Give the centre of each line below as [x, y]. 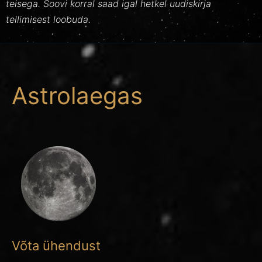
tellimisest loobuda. [48, 19]
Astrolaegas [77, 95]
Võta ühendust [56, 245]
